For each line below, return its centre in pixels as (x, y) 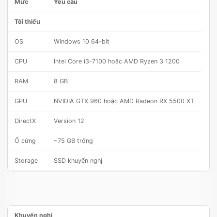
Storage (26, 161)
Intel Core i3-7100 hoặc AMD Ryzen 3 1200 (117, 62)
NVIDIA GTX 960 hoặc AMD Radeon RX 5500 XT (124, 101)
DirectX (25, 121)
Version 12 (69, 121)
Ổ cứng (25, 141)
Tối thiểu (27, 22)
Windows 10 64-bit (82, 42)
